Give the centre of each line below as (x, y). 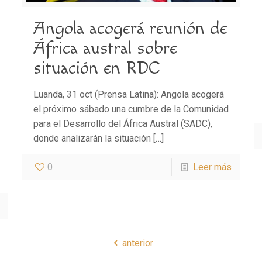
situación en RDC (96, 69)
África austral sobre (105, 49)
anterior (137, 243)
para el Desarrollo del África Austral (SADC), (123, 124)
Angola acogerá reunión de (130, 29)
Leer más (213, 167)
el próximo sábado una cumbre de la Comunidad (131, 109)
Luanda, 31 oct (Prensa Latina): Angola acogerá (128, 95)
